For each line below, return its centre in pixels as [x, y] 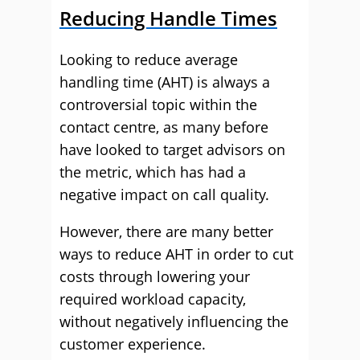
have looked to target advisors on [172, 149]
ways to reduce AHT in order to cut [176, 254]
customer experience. [133, 344]
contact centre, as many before [164, 127]
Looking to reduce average [149, 59]
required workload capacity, [153, 299]
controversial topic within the [158, 104]
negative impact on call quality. [164, 194]
